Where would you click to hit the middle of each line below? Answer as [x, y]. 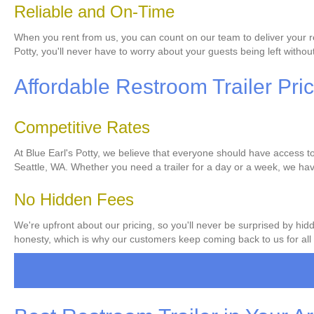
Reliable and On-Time [94, 12]
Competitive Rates [82, 128]
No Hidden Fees [74, 200]
